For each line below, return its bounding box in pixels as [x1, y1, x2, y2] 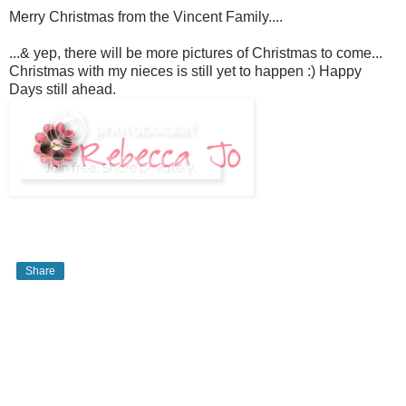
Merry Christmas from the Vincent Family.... [9, 9, 283, 25]
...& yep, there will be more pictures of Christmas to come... [9, 45, 382, 62]
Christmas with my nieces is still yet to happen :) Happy [9, 63, 362, 80]
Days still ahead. [9, 82, 116, 98]
